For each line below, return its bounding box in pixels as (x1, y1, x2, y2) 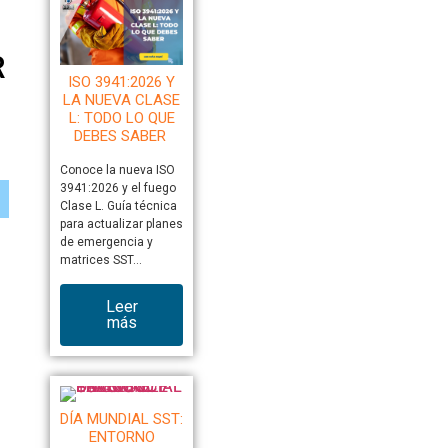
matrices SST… (59, 253, 142, 268)
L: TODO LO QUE (68, 109, 175, 128)
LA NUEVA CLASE (63, 91, 181, 110)
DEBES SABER (73, 127, 170, 146)
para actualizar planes (59, 217, 183, 232)
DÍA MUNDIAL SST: (60, 410, 184, 429)
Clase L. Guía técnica (59, 199, 177, 214)
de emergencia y (59, 235, 153, 250)
